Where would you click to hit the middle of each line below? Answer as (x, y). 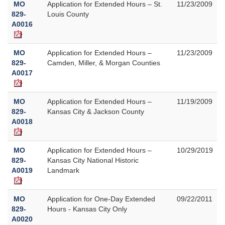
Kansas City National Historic (93, 160)
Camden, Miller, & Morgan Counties (104, 63)
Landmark (63, 170)
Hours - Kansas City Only (87, 209)
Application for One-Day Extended (101, 199)
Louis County (68, 14)
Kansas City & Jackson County (96, 111)
